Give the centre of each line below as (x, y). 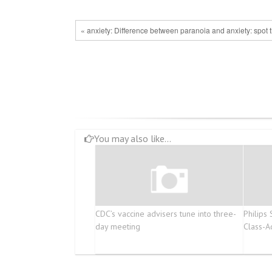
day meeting (117, 227)
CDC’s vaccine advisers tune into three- (165, 214)
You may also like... (133, 139)
